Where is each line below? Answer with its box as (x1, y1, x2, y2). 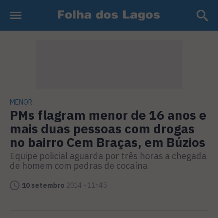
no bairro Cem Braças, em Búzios (10, 134, 205, 150)
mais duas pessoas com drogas (10, 120, 195, 137)
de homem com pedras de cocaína (10, 160, 147, 171)
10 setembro (22, 181, 65, 190)
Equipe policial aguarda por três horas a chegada (10, 150, 206, 162)
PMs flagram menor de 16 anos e (10, 107, 206, 123)
